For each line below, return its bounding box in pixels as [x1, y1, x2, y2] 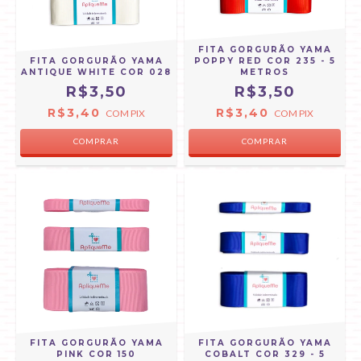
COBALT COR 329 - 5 [204, 349, 326, 359]
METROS [240, 67, 289, 77]
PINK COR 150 [56, 349, 136, 359]
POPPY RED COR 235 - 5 [193, 56, 336, 66]
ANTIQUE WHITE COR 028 [21, 67, 172, 77]
